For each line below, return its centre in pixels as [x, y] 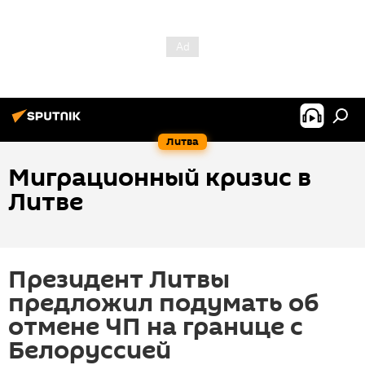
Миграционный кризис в [160, 178]
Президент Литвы [119, 280]
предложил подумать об [164, 303]
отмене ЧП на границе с [156, 327]
